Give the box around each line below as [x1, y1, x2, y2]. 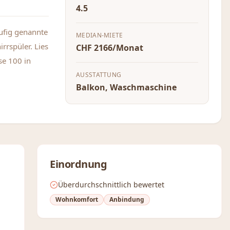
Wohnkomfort [55, 195, 98, 204]
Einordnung [50, 157, 107, 171]
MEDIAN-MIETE [76, 31, 123, 40]
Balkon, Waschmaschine [76, 82, 177, 93]
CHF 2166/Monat [76, 42, 143, 53]
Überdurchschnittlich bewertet [58, 180, 164, 189]
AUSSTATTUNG [76, 70, 122, 79]
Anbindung [109, 195, 144, 204]
